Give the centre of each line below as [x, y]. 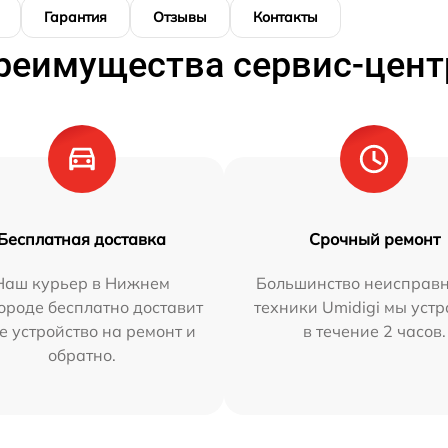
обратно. [81, 355]
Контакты [285, 17]
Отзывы [180, 17]
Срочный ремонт [374, 239]
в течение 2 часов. [374, 331]
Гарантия [75, 17]
